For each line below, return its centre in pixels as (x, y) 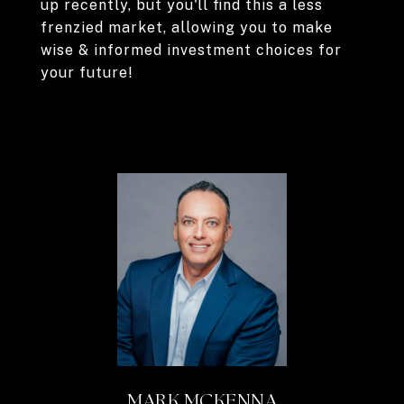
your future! (87, 73)
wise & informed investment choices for (191, 50)
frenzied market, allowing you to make (187, 28)
